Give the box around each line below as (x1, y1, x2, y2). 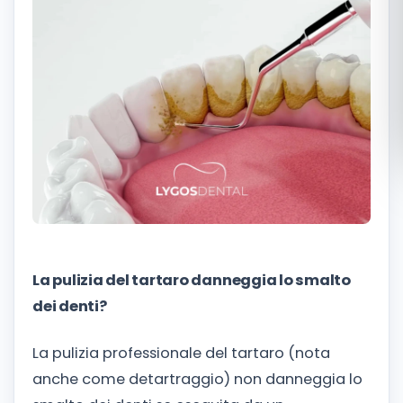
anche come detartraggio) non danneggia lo (32, 368, 363, 390)
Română (296, 26, 358, 48)
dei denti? (32, 296, 107, 317)
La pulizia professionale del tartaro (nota (32, 342, 330, 363)
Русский (296, 67, 355, 89)
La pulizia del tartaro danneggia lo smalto (32, 270, 351, 291)
